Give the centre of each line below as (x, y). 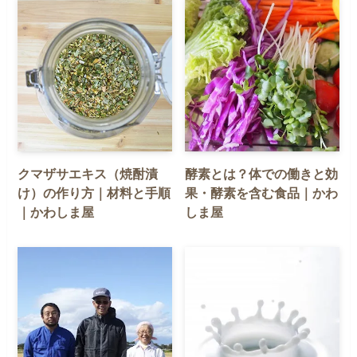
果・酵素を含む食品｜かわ (262, 193)
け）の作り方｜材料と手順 (94, 193)
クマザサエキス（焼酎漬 (88, 174)
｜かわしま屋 (56, 212)
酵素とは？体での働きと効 (262, 174)
